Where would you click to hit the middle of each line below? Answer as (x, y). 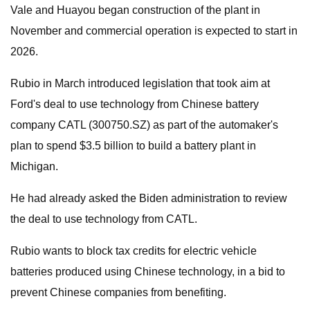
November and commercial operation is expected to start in (154, 31)
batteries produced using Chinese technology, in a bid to (148, 272)
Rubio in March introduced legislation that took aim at (140, 83)
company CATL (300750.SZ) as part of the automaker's (144, 125)
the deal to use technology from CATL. (104, 219)
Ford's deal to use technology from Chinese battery (135, 104)
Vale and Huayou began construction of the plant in (135, 10)
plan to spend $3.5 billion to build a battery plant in (133, 146)
